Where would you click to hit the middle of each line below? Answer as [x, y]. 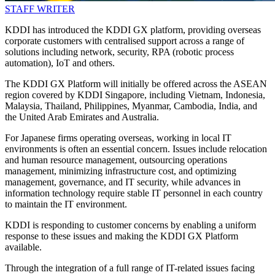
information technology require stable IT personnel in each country [134, 193]
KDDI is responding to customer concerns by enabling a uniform [130, 225]
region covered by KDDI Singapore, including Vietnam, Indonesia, [135, 95]
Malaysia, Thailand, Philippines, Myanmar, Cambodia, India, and [131, 106]
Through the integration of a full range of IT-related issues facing [130, 268]
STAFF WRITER [40, 9]
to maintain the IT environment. [66, 204]
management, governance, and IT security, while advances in [123, 182]
